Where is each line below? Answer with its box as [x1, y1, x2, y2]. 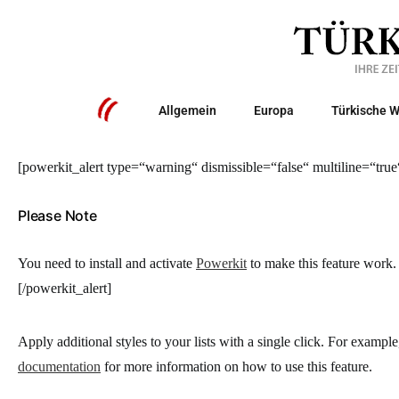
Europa [253, 103, 294, 118]
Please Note [18, 207, 97, 224]
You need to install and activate [18, 256, 196, 271]
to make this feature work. [247, 256, 396, 271]
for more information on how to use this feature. [101, 359, 372, 374]
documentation [18, 359, 101, 374]
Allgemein [158, 103, 216, 118]
